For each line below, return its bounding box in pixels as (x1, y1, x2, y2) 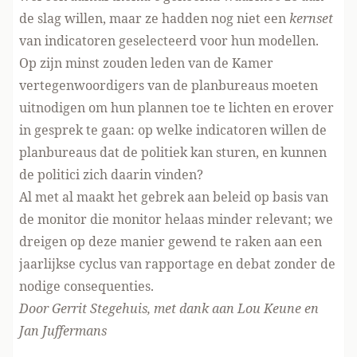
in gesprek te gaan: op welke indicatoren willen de (19, 120, 327, 139)
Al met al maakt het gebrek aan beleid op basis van (19, 187, 328, 206)
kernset (289, 9, 333, 27)
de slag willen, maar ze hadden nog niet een (19, 9, 289, 27)
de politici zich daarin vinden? (19, 165, 203, 183)
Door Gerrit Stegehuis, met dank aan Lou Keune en (19, 299, 319, 317)
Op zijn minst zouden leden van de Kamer (19, 53, 273, 72)
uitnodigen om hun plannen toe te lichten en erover (19, 98, 334, 116)
